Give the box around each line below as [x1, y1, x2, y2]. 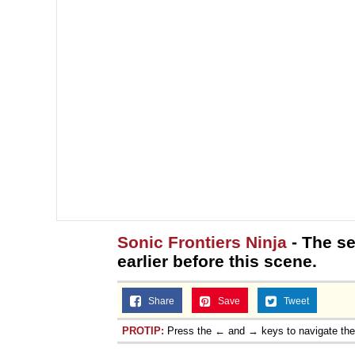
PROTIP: [122, 324, 164, 337]
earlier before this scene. [117, 251, 317, 270]
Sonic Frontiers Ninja [117, 232, 287, 251]
